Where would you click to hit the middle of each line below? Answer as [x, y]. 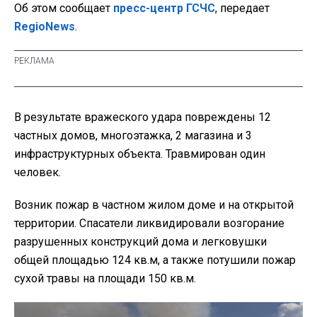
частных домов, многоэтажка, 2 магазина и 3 [133, 136]
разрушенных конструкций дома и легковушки [140, 242]
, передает [242, 8]
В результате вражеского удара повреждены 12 [143, 117]
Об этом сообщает [64, 8]
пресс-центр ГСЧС [164, 8]
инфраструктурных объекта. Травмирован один [140, 154]
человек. [38, 173]
